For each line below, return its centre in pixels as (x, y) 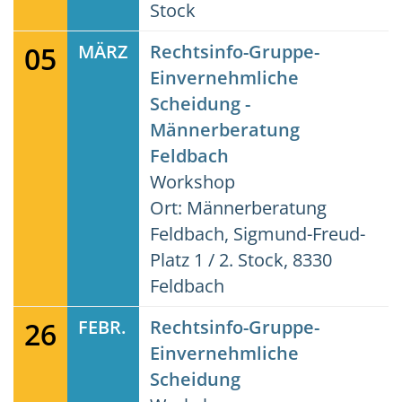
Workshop (192, 182)
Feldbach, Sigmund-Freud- (258, 234)
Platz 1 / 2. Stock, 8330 (241, 260)
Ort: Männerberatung (238, 208)
